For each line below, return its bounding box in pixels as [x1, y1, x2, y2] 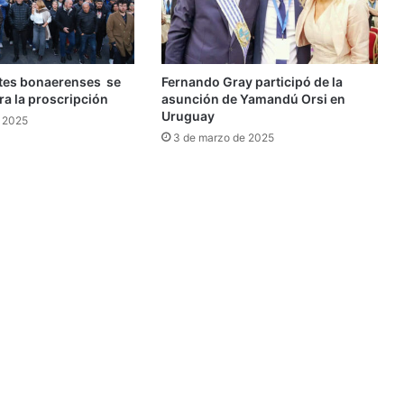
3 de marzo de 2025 [172, 131, 274, 145]
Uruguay [161, 108, 215, 124]
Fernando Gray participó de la [161, 74, 343, 90]
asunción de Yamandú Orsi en [161, 91, 345, 107]
